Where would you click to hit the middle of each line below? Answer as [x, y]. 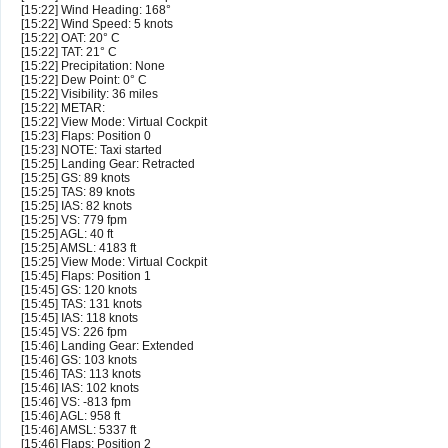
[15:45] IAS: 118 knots [79, 318]
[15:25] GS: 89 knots [75, 178]
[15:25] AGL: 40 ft [67, 234]
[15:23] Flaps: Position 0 [86, 136]
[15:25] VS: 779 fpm [74, 220]
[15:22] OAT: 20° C [70, 38]
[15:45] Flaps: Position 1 [86, 276]
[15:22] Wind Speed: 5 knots [97, 24]
